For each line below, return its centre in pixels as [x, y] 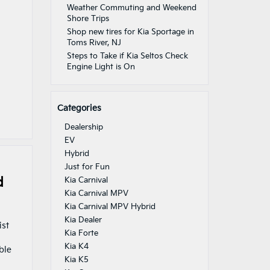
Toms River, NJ [94, 43]
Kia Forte [81, 233]
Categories [79, 108]
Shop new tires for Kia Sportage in [130, 32]
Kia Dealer [83, 220]
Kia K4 [76, 246]
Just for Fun [87, 167]
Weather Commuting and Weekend [131, 8]
